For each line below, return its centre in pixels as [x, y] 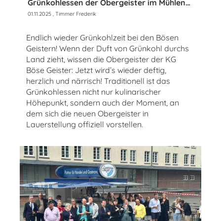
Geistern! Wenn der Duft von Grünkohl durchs [108, 49]
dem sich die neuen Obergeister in [87, 114]
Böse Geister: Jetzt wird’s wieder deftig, [96, 70]
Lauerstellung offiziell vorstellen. [85, 125]
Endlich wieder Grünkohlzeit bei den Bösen [102, 38]
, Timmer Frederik [74, 14]
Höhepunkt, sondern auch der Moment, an [103, 103]
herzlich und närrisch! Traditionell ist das [98, 81]
